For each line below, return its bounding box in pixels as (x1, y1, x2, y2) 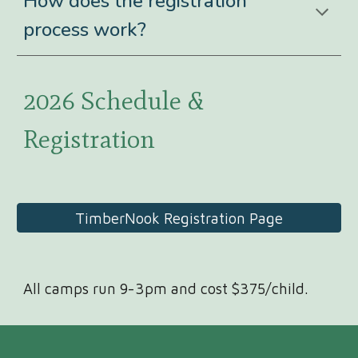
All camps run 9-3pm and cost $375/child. (23, 280, 309, 297)
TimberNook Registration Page (75, 209, 283, 227)
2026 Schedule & (23, 85, 204, 116)
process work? (23, 17, 147, 42)
